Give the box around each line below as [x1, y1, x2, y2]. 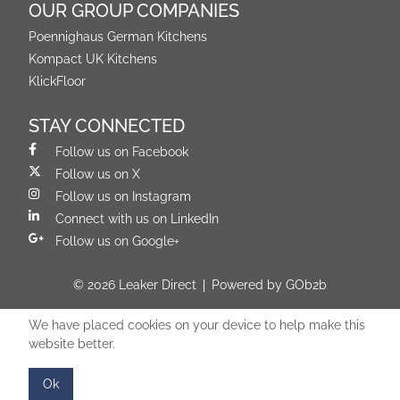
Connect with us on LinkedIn [55, 212, 219, 226]
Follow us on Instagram [55, 189, 191, 204]
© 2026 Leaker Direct [73, 278, 196, 292]
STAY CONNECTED [29, 116, 185, 137]
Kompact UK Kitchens [29, 52, 157, 66]
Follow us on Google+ [55, 234, 179, 248]
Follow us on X [55, 167, 140, 181]
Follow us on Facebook [55, 145, 188, 159]
